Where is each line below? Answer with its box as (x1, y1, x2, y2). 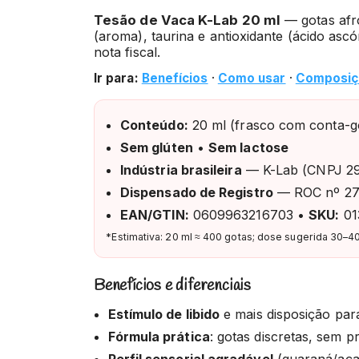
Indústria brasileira (119, 162, 242, 179)
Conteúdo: (119, 117, 188, 134)
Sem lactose (208, 139, 288, 156)
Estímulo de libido (107, 305, 220, 322)
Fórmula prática (107, 328, 210, 345)
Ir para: (94, 70, 139, 86)
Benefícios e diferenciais (94, 274, 251, 296)
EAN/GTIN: (119, 207, 189, 224)
